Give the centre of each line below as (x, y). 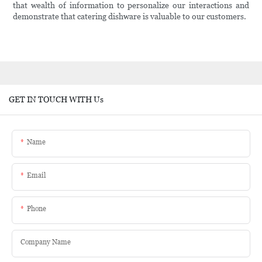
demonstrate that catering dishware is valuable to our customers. (130, 17)
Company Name (46, 242)
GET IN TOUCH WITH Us (56, 99)
